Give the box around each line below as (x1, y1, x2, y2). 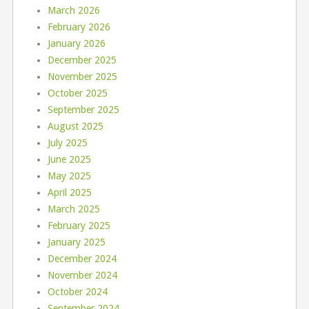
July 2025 (47, 137, 88, 149)
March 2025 (47, 203, 100, 215)
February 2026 (47, 21, 110, 33)
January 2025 (47, 237, 106, 248)
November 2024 (47, 270, 117, 281)
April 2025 (47, 187, 92, 199)
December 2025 (47, 54, 117, 66)
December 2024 (47, 253, 117, 265)
